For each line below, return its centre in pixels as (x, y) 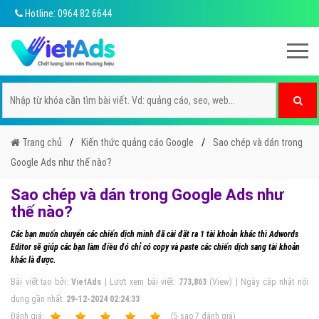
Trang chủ (41, 142)
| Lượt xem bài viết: (140, 282)
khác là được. (33, 260)
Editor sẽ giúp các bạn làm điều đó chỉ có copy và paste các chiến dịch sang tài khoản (155, 247)
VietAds (87, 282)
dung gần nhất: (38, 299)
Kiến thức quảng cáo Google (137, 142)
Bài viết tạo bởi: (41, 282)
